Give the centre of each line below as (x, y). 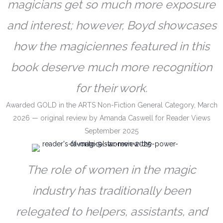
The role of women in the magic (111, 170)
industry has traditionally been (111, 191)
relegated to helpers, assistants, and (111, 212)
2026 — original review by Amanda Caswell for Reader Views (111, 118)
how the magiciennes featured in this (111, 46)
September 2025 (111, 131)
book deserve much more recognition (111, 67)
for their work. (111, 88)
